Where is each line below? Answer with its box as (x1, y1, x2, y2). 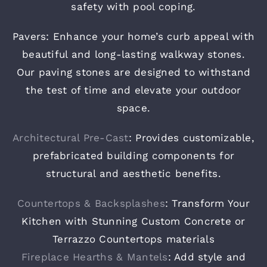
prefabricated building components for (32, 150, 235, 162)
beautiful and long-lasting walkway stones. (22, 48, 245, 61)
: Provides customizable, (128, 132, 254, 144)
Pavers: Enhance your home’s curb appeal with (12, 30, 255, 43)
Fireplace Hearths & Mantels (21, 251, 168, 263)
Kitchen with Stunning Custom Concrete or (21, 215, 246, 228)
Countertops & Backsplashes (17, 197, 165, 210)
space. (116, 102, 151, 114)
